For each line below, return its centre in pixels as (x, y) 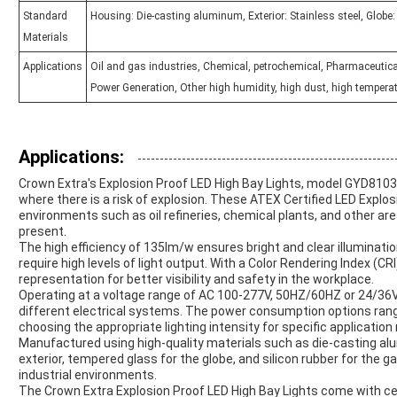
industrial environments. (88, 375)
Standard (45, 16)
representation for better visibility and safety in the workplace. (196, 280)
